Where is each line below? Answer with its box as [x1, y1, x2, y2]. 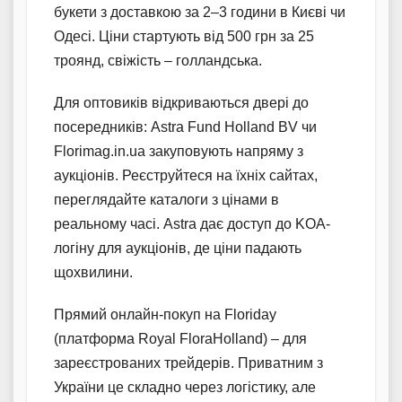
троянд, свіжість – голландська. [54, 52, 262, 68]
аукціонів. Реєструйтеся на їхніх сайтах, [54, 167, 318, 183]
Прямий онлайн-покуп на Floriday [54, 306, 276, 322]
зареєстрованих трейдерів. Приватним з [54, 354, 323, 371]
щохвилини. [54, 264, 133, 280]
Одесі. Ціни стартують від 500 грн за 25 [54, 28, 314, 44]
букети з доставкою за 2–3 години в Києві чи [54, 4, 345, 20]
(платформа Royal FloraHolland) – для [54, 330, 307, 346]
